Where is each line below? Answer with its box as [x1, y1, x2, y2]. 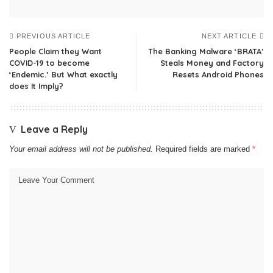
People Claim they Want [9, 46, 102, 56]
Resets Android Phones [172, 69, 264, 79]
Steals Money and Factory [160, 58, 264, 68]
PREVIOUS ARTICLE [16, 32, 91, 40]
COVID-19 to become [9, 58, 90, 68]
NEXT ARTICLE [201, 32, 257, 40]
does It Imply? [9, 81, 63, 91]
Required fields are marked [155, 144, 252, 154]
